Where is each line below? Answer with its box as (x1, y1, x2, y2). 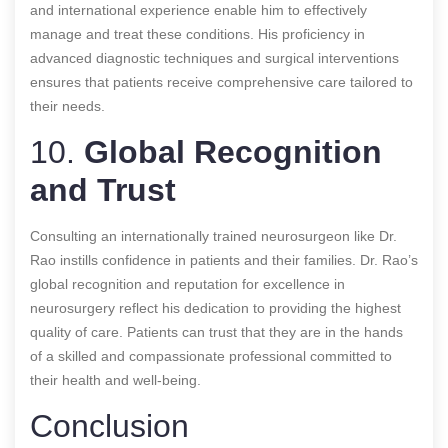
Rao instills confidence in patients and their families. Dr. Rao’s (30, 251, 418, 268)
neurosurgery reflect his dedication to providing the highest (30, 299, 401, 316)
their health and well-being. (30, 371, 201, 388)
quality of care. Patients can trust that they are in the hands (30, 323, 403, 340)
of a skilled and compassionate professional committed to (30, 347, 392, 364)
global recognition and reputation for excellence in (30, 275, 345, 292)
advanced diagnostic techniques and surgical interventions (30, 49, 399, 66)
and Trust (30, 171, 176, 208)
